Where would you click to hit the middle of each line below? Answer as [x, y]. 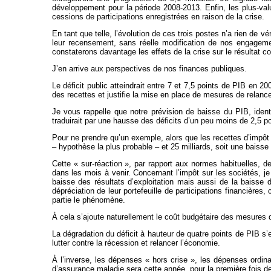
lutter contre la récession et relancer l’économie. [136, 243]
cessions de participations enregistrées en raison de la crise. [158, 17]
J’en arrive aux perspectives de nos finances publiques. [149, 69]
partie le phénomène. [88, 200]
